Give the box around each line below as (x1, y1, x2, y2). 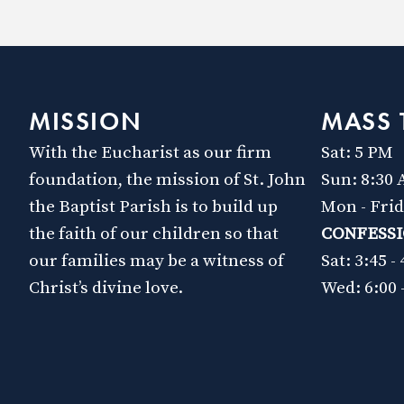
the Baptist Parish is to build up (29, 196, 278, 218)
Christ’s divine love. (29, 277, 183, 299)
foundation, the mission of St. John (29, 169, 306, 191)
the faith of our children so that (29, 223, 279, 245)
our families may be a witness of (29, 250, 284, 272)
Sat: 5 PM (321, 142, 393, 164)
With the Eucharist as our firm (29, 142, 271, 164)
